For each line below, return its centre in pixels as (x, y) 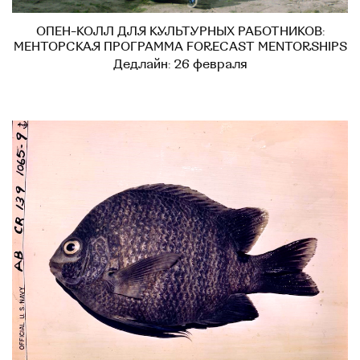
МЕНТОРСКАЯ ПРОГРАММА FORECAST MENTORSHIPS (180, 47)
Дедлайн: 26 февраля (180, 65)
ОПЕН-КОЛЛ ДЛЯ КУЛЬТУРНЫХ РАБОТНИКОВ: (180, 32)
